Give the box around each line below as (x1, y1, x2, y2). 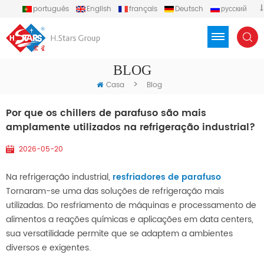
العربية (91, 16, 111, 27)
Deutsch (174, 4, 203, 15)
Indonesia (199, 16, 235, 27)
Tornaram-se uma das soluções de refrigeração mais (6, 184, 224, 199)
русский (220, 4, 247, 15)
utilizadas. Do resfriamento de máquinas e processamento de (6, 199, 256, 213)
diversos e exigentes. (6, 241, 91, 255)
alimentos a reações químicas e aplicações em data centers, (6, 213, 253, 227)
